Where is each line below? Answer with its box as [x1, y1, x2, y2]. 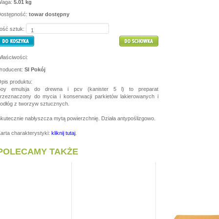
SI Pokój [24, 66, 45, 72]
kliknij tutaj [51, 130, 75, 136]
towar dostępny [29, 11, 69, 17]
